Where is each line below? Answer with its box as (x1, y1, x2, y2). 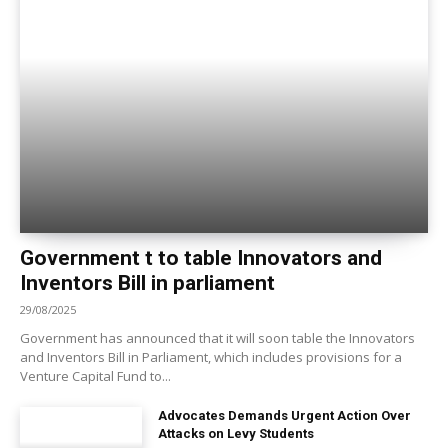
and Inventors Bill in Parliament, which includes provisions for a (20, 348, 402, 367)
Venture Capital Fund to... (20, 367, 171, 386)
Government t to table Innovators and (20, 246, 382, 271)
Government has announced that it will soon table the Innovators (20, 329, 415, 348)
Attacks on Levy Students (158, 426, 315, 442)
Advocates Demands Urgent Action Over (158, 408, 412, 424)
